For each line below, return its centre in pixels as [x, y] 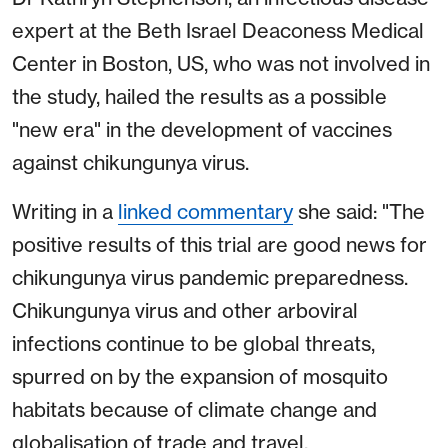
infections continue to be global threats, [193, 344]
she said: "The [359, 212]
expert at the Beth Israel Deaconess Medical [218, 31]
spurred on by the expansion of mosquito [200, 377]
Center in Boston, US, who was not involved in [221, 64]
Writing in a [65, 212]
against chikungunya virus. [130, 163]
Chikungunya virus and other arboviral [185, 311]
